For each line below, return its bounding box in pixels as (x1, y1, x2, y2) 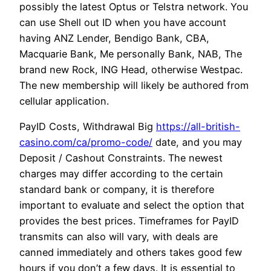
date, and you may (152, 135, 242, 148)
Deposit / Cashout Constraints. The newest (19, 151, 223, 164)
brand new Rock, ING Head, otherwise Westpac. (19, 63, 243, 76)
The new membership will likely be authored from (19, 79, 249, 91)
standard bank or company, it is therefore (19, 183, 214, 195)
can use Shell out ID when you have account (19, 16, 226, 28)
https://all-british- (156, 120, 240, 132)
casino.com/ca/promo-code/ (19, 135, 152, 148)
